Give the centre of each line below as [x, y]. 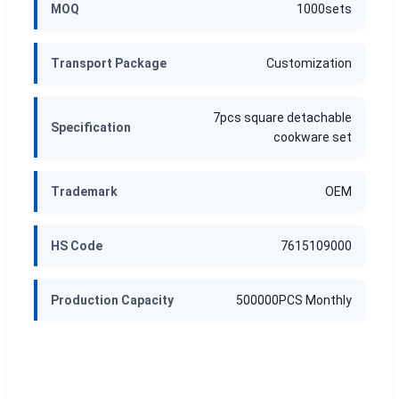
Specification [91, 127]
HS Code [77, 245]
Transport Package [109, 63]
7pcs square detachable [282, 117]
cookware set [313, 137]
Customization [309, 63]
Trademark [84, 191]
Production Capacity [112, 300]
